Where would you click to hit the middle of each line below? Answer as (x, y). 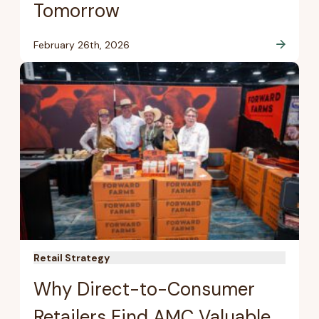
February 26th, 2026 (81, 45)
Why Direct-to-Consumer (144, 289)
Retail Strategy (71, 257)
